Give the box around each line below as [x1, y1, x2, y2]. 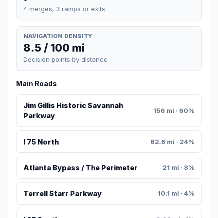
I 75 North [23, 137, 59, 146]
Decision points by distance [23, 55, 108, 64]
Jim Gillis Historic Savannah [23, 101, 123, 110]
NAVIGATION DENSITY [23, 32, 92, 39]
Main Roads [16, 79, 57, 88]
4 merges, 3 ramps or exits [23, 4, 105, 13]
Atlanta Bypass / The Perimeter [23, 163, 138, 172]
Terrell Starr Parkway [23, 189, 102, 198]
